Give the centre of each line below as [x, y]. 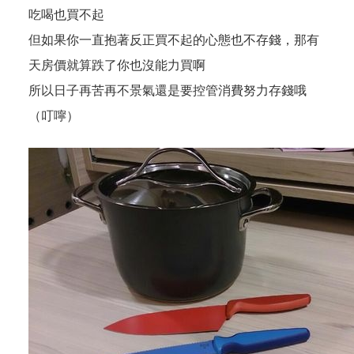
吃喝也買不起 [66, 15]
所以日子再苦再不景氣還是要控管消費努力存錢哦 [168, 90]
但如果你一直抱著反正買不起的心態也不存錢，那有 [174, 40]
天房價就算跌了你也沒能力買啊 [117, 65]
